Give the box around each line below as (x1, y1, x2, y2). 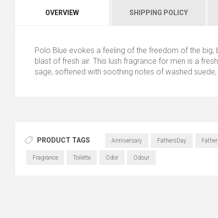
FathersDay (157, 137, 186, 144)
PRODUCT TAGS (37, 136, 90, 144)
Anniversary (111, 137, 142, 144)
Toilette (73, 154, 91, 161)
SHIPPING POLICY (129, 9, 188, 17)
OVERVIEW (45, 9, 79, 17)
